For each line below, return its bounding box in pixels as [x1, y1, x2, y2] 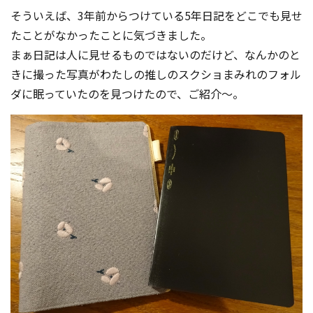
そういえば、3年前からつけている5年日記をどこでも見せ [10, 7, 303, 24]
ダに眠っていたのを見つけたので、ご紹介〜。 [10, 85, 244, 103]
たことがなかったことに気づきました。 [10, 27, 212, 44]
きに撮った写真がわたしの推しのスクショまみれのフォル [10, 66, 301, 83]
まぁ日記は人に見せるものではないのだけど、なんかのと [10, 46, 300, 64]
